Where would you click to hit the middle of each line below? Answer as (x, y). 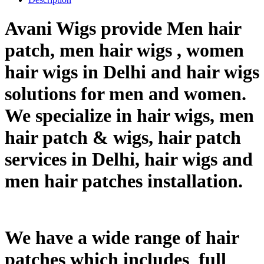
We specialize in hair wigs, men (129, 116)
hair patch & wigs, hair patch (123, 138)
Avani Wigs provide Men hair (123, 29)
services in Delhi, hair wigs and (129, 159)
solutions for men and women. (128, 94)
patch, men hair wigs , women (124, 50)
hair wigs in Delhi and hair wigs (132, 72)
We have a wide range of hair (122, 237)
